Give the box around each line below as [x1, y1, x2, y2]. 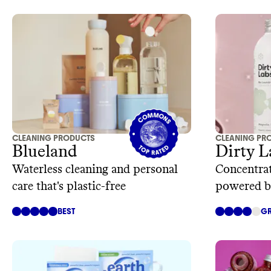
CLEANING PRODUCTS [12, 132, 95, 143]
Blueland [12, 143, 77, 160]
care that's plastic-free [12, 180, 126, 192]
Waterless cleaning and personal [12, 163, 178, 175]
